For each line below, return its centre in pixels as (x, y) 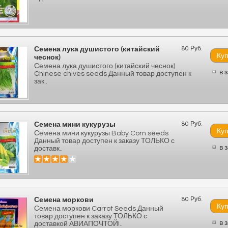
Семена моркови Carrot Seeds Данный (99, 209)
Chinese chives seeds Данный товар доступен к (113, 74)
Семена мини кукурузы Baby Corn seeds (101, 133)
